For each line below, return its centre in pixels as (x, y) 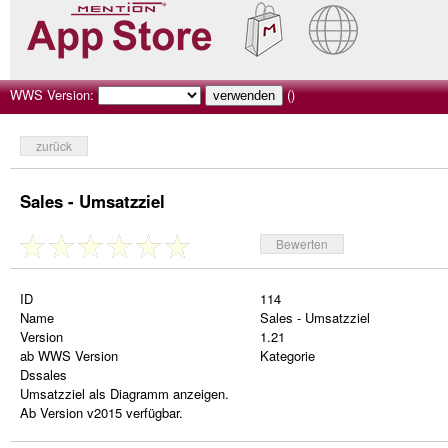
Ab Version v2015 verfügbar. (101, 412)
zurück (54, 145)
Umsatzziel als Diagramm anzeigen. (124, 393)
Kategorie (287, 355)
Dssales (43, 374)
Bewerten (302, 243)
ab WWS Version (69, 355)
